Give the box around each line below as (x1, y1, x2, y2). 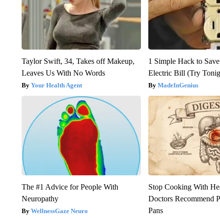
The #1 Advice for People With (21, 183, 118, 192)
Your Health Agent (30, 82, 82, 89)
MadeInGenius (158, 82, 199, 89)
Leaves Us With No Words (21, 69, 105, 78)
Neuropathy (21, 194, 58, 203)
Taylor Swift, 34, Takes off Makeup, (21, 57, 135, 66)
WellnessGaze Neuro (30, 207, 88, 215)
